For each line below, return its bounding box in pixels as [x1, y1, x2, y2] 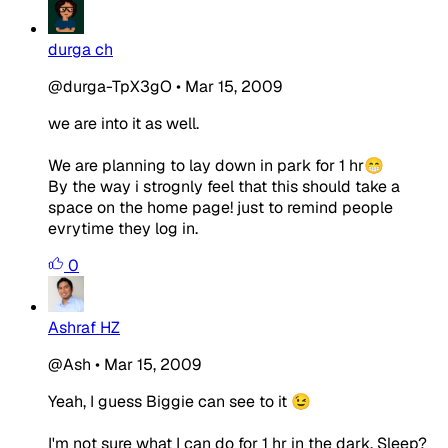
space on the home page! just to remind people [48, 196, 393, 218]
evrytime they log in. [48, 217, 198, 239]
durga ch [48, 38, 113, 60]
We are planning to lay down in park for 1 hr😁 [48, 154, 384, 176]
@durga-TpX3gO [48, 75, 172, 97]
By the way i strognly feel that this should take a [48, 175, 400, 197]
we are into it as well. [48, 112, 199, 134]
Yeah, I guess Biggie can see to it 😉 [48, 390, 311, 412]
